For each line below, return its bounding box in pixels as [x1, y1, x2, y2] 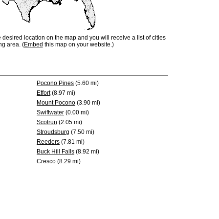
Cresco [37, 158, 56, 165]
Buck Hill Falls [37, 148, 74, 155]
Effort [37, 89, 50, 96]
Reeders [37, 138, 60, 145]
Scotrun [37, 119, 57, 126]
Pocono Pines [37, 80, 74, 87]
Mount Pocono [37, 99, 75, 106]
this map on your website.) [43, 41, 114, 48]
